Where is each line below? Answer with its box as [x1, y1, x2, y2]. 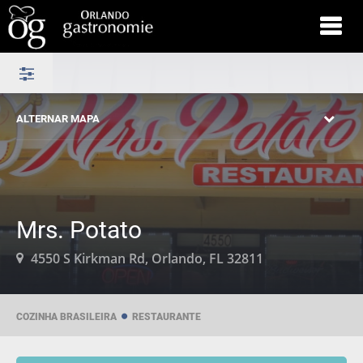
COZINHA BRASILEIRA [16, 309, 117, 322]
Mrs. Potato [16, 212, 142, 246]
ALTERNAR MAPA [16, 111, 100, 126]
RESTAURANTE [132, 309, 201, 322]
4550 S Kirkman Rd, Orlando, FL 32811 [28, 250, 263, 267]
